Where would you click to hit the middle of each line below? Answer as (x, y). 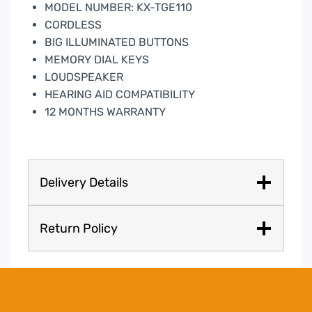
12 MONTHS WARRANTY (105, 112)
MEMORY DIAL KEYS (97, 60)
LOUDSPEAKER (84, 77)
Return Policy (79, 229)
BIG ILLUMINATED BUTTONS (117, 42)
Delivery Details (84, 183)
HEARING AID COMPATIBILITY (120, 95)
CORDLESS (73, 25)
